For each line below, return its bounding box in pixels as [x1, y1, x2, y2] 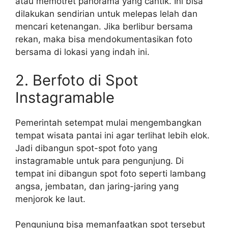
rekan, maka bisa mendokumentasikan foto [15, 34, 192, 44]
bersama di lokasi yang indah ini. [15, 47, 150, 57]
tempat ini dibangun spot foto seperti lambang [15, 168, 206, 179]
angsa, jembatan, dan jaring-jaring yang [15, 181, 179, 191]
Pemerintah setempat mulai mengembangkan [15, 117, 202, 128]
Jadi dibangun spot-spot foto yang [15, 142, 157, 153]
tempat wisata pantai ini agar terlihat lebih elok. [15, 130, 210, 140]
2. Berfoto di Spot [15, 71, 138, 89]
